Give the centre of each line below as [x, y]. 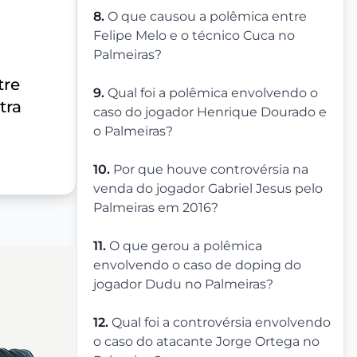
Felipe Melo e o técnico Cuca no [194, 35]
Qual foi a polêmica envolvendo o [213, 93]
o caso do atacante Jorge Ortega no [206, 341]
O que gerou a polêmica [186, 246]
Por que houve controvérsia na [211, 169]
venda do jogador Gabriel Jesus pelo [208, 188]
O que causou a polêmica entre [207, 16]
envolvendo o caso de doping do [197, 265]
